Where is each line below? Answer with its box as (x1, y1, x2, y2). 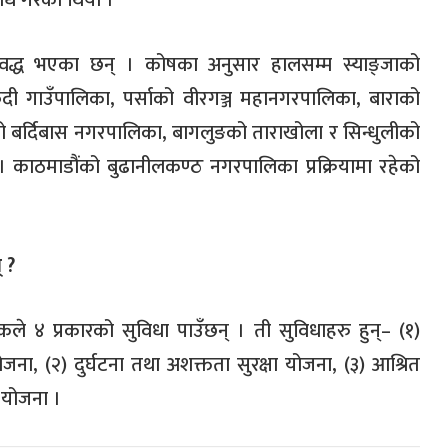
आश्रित (372, 347, 420, 382)
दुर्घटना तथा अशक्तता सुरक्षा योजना (74, 347, 332, 382)
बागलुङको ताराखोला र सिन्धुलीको (172, 116, 421, 151)
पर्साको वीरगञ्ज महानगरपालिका (123, 82, 356, 117)
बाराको (369, 82, 420, 117)
